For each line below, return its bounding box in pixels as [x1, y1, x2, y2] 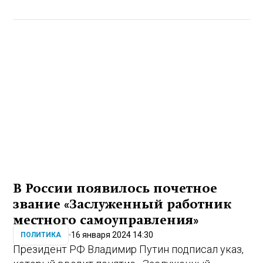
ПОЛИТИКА [21, 231, 62, 240]
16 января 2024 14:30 [71, 230, 154, 240]
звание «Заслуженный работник [13, 197, 232, 212]
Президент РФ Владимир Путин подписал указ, [13, 243, 244, 256]
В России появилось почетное [13, 181, 218, 196]
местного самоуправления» [13, 213, 199, 228]
